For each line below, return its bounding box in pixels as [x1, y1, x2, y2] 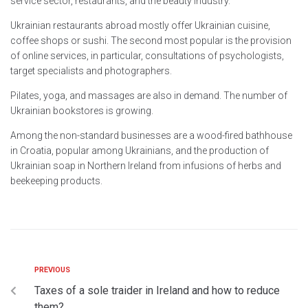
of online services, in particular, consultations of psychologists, [10, 49, 284, 61]
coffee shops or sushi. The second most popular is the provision [10, 34, 291, 46]
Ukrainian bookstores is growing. [10, 104, 153, 116]
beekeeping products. [10, 175, 102, 186]
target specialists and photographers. [10, 65, 172, 76]
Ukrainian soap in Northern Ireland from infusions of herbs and [10, 159, 281, 171]
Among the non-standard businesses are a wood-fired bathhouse [10, 129, 292, 141]
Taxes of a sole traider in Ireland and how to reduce [34, 283, 280, 297]
